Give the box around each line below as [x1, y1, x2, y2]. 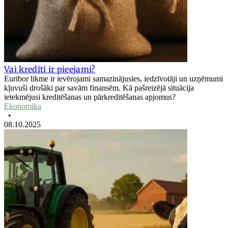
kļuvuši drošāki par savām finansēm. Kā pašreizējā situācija [4, 83, 194, 92]
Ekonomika [4, 101, 41, 110]
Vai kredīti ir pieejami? [4, 64, 96, 74]
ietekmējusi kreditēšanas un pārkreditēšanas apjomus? [4, 92, 176, 101]
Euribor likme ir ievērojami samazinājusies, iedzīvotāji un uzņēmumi [4, 74, 223, 83]
